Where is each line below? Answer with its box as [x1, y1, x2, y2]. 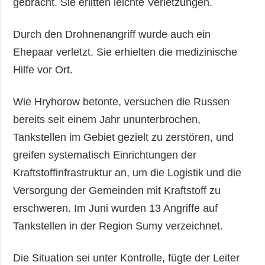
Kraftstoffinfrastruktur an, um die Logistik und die [13, 167, 242, 179]
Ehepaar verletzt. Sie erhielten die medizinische [13, 46, 238, 59]
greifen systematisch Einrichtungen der [13, 149, 197, 161]
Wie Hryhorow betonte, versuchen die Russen [13, 96, 230, 108]
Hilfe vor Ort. [13, 64, 73, 76]
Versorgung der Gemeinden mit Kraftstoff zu [13, 185, 221, 197]
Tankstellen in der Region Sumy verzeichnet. [13, 220, 224, 232]
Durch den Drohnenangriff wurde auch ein [13, 28, 211, 41]
